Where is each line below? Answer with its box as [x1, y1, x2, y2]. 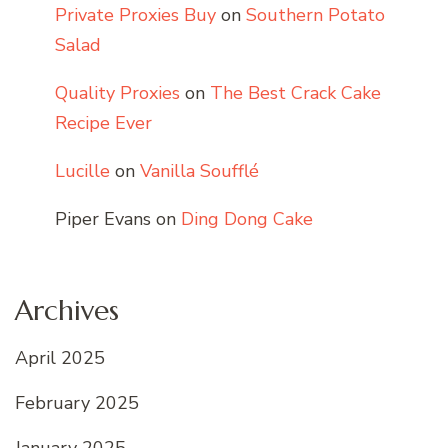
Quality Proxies [55, 80, 180, 105]
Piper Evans [55, 206, 151, 231]
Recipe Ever [55, 110, 152, 135]
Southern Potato [246, 2, 385, 27]
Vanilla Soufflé [140, 158, 259, 183]
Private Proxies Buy [55, 2, 216, 27]
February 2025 [15, 390, 139, 415]
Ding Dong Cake [181, 206, 313, 231]
